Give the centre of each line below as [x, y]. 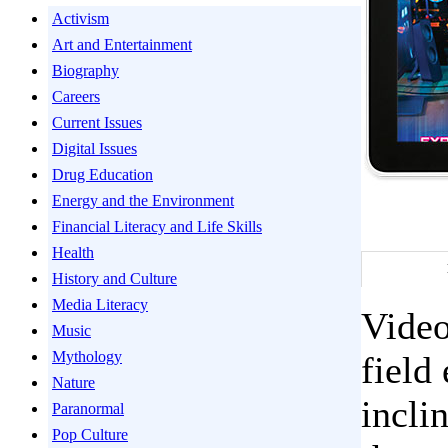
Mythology [87, 356]
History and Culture [114, 278]
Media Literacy [100, 304]
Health [73, 252]
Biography [85, 70]
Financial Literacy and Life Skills [157, 226]
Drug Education [102, 174]
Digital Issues [94, 148]
